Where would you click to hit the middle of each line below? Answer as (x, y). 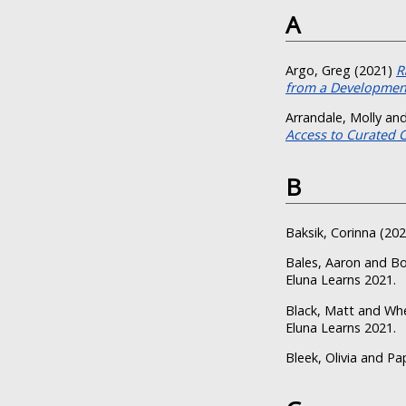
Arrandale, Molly (333, 118)
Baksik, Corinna (331, 232)
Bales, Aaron (323, 263)
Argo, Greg (318, 70)
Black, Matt (320, 310)
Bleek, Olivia (321, 357)
